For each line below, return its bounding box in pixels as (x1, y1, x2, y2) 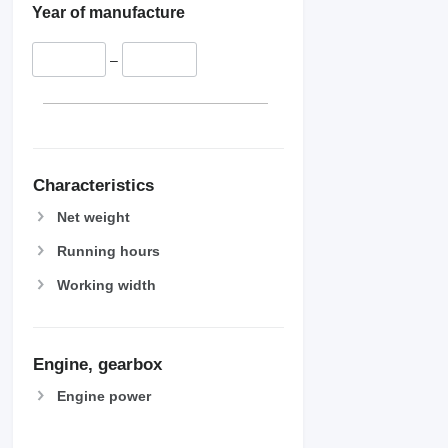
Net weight (57, 208, 130, 225)
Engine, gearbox (33, 355, 162, 375)
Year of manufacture (32, 4, 185, 22)
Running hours (57, 242, 160, 259)
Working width (57, 276, 156, 293)
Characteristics (33, 175, 154, 195)
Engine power (57, 388, 151, 405)
